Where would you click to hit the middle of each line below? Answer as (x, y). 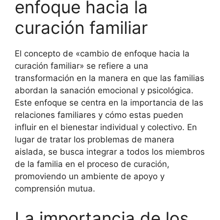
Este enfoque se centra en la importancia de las (109, 103)
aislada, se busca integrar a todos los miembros (110, 152)
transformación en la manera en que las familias (110, 78)
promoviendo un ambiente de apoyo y (90, 176)
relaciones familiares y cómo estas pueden (99, 115)
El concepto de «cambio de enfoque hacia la (102, 54)
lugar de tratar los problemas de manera (95, 139)
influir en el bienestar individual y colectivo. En (106, 127)
